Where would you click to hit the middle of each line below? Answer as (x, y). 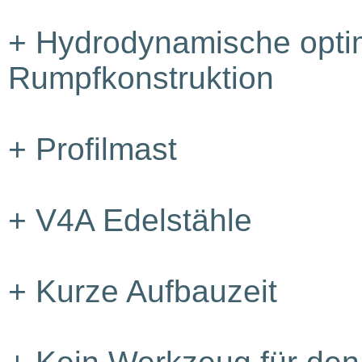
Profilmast (102, 149)
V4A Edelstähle (139, 220)
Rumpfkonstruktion (141, 78)
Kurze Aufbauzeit (152, 291)
